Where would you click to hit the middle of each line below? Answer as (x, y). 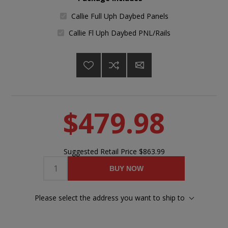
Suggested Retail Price (101, 151)
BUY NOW (126, 168)
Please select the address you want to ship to (110, 197)
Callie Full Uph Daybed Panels (120, 16)
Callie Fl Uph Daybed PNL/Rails (120, 33)
